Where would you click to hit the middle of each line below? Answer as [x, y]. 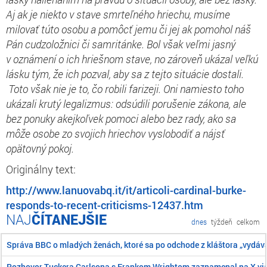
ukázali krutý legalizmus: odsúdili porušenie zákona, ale [126, 103]
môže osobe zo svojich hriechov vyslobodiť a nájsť [115, 133]
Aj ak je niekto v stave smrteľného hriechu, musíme [118, 14]
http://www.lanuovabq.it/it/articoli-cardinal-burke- [126, 190]
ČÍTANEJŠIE [69, 219]
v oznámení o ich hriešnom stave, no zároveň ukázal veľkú [132, 59]
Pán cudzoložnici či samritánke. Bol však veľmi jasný [121, 44]
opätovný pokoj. [42, 148]
